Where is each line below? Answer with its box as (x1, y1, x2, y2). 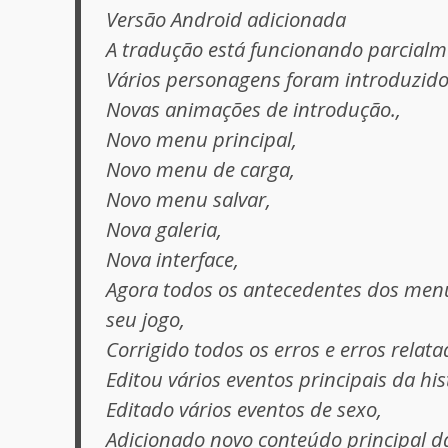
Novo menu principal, (106, 124, 298, 153)
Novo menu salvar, (106, 184, 272, 213)
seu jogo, (106, 304, 186, 333)
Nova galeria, (106, 214, 223, 243)
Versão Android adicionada (106, 4, 347, 33)
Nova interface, (106, 244, 240, 273)
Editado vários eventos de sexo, (106, 394, 383, 423)
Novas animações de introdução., (106, 94, 402, 123)
